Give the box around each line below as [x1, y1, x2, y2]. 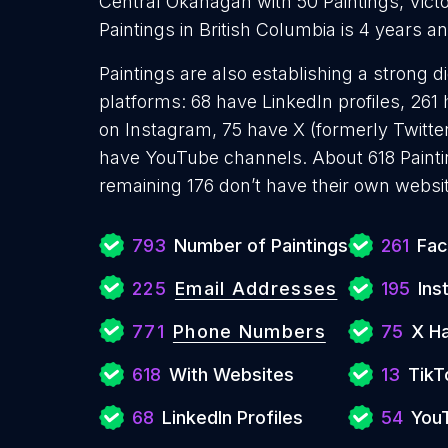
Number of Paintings [174, 235, 348, 256]
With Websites [169, 364, 294, 385]
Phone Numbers [172, 321, 326, 342]
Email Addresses [174, 278, 338, 299]
